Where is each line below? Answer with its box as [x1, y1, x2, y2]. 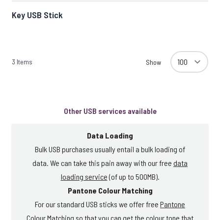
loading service [60, 172, 108, 181]
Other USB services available [63, 106, 157, 115]
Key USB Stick [12, 9, 63, 20]
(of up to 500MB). [107, 172, 160, 181]
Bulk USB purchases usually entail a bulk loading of [35, 144, 185, 154]
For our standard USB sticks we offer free [35, 199, 160, 209]
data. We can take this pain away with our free [32, 158, 173, 167]
